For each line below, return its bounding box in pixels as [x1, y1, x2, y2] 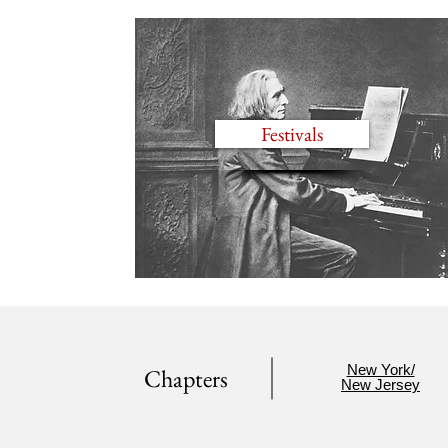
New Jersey [341, 376, 420, 393]
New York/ [346, 361, 415, 378]
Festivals [261, 121, 323, 147]
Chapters [144, 363, 228, 394]
